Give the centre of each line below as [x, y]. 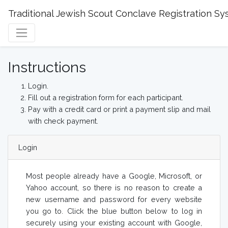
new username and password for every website [114, 199]
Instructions [47, 67]
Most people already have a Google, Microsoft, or [114, 176]
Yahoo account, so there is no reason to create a [114, 188]
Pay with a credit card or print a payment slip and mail [119, 109]
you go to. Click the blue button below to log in [114, 211]
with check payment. [63, 121]
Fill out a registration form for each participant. [106, 98]
